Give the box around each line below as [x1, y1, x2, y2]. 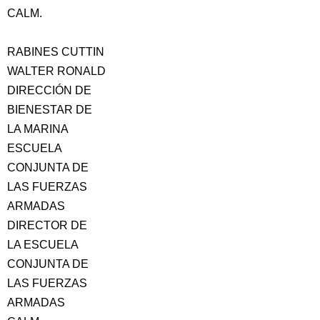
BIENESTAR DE [7, 104, 92, 116]
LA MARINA [7, 123, 69, 135]
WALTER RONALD [7, 65, 106, 77]
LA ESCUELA [7, 239, 79, 251]
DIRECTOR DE [7, 219, 87, 231]
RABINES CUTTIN [7, 46, 104, 58]
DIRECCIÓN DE [7, 84, 91, 96]
